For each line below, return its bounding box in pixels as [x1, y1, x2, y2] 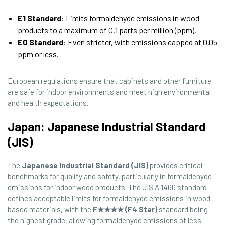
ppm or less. [18, 49, 59, 59]
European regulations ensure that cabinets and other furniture [8, 76, 211, 85]
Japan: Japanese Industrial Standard [8, 119, 206, 134]
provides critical [148, 160, 202, 170]
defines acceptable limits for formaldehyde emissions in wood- [8, 193, 213, 203]
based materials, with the [8, 204, 93, 214]
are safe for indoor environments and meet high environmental [8, 87, 211, 96]
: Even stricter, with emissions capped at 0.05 [63, 37, 217, 47]
